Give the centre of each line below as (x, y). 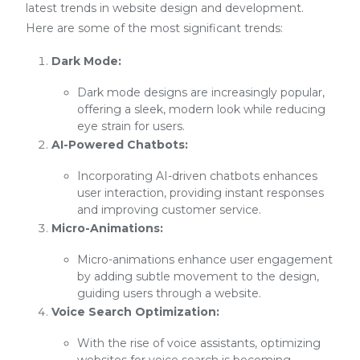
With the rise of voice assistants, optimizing (199, 343)
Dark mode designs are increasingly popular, (201, 92)
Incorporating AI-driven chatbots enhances (197, 176)
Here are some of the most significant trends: (154, 28)
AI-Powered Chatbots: (120, 145)
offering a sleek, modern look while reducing (201, 109)
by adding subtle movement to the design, (198, 276)
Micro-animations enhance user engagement (205, 260)
